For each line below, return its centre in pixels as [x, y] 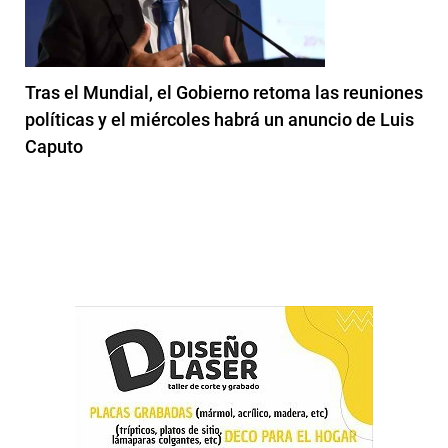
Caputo [54, 146]
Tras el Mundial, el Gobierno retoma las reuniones [224, 92]
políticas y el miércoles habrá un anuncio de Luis [219, 119]
